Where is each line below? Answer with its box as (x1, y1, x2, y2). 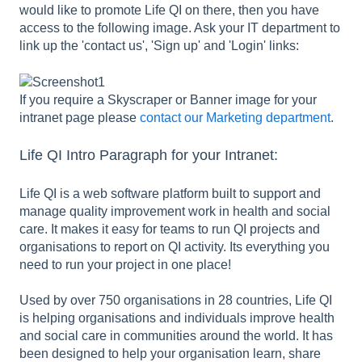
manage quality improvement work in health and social (19, 204, 330, 218)
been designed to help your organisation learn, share (19, 346, 321, 360)
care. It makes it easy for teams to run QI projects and (19, 221, 320, 236)
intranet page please (19, 110, 140, 124)
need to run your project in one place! (19, 257, 231, 271)
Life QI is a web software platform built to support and (19, 186, 321, 200)
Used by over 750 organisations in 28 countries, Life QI (19, 293, 332, 307)
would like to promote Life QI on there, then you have (19, 3, 319, 18)
